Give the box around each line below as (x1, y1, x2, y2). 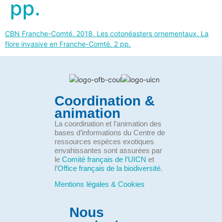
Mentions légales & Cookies (55, 180, 145, 189)
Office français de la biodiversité (57, 164, 161, 173)
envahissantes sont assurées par (55, 146, 162, 155)
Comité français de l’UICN (62, 155, 146, 164)
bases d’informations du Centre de (55, 128, 165, 137)
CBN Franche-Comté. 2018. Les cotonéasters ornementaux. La (5, 29, 209, 38)
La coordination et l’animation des (55, 119, 162, 128)
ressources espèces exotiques (55, 137, 154, 146)
